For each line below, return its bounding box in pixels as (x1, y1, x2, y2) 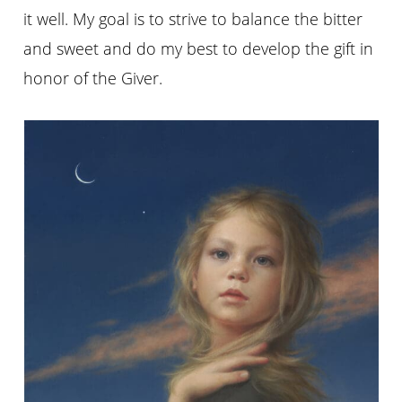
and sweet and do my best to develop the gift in (23, 37, 374, 59)
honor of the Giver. (23, 66, 163, 89)
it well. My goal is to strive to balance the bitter (23, 7, 363, 30)
